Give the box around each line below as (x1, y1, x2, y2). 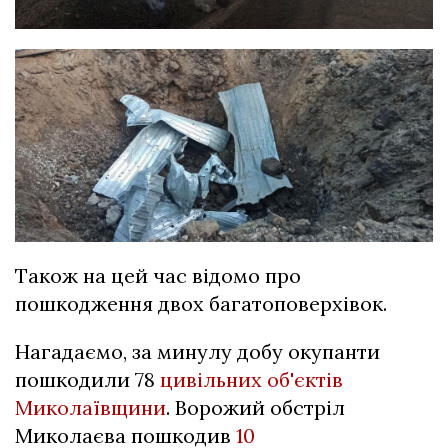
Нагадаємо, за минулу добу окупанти (15, 338, 380, 364)
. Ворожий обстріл (166, 394, 345, 420)
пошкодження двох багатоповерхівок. (15, 290, 387, 316)
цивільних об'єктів (160, 366, 343, 392)
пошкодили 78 (15, 366, 160, 392)
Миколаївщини (15, 394, 166, 420)
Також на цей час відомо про (15, 262, 301, 288)
